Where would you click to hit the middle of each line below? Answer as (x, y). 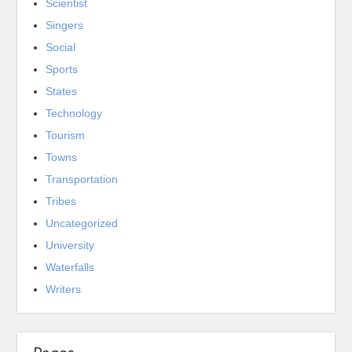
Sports (62, 70)
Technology (74, 114)
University (70, 246)
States (62, 92)
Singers (65, 26)
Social (61, 48)
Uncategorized (82, 224)
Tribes (61, 202)
